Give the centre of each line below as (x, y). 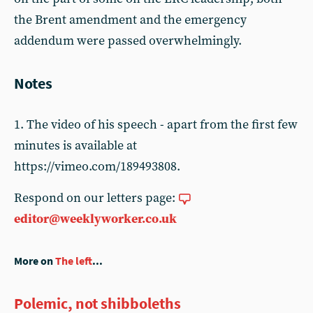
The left (74, 261)
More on (35, 261)
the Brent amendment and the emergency (130, 20)
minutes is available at (75, 146)
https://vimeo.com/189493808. (97, 167)
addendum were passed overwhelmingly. (128, 41)
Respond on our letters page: (96, 198)
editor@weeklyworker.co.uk (95, 219)
